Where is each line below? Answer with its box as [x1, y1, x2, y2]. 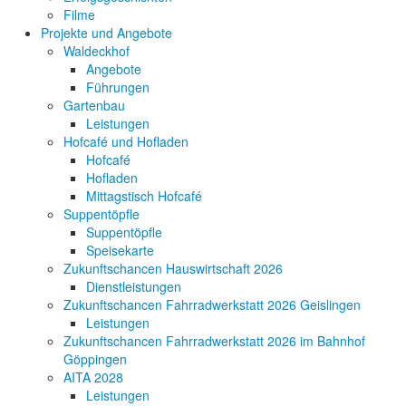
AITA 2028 [63, 367, 123, 386]
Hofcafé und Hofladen [63, 131, 188, 150]
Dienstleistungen [86, 276, 181, 295]
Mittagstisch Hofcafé [86, 186, 202, 205]
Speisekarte [86, 240, 154, 259]
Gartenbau [63, 95, 125, 114]
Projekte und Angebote [41, 23, 172, 42]
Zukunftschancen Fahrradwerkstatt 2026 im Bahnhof [63, 331, 365, 350]
